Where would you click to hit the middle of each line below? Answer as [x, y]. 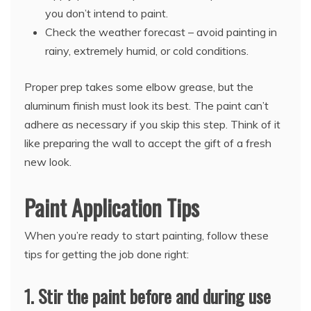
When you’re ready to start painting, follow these [146, 235]
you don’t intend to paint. [107, 13]
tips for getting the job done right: [107, 254]
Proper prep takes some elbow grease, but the [139, 86]
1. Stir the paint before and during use [148, 296]
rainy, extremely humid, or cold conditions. [147, 50]
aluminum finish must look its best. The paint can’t [146, 105]
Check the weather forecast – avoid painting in [161, 32]
